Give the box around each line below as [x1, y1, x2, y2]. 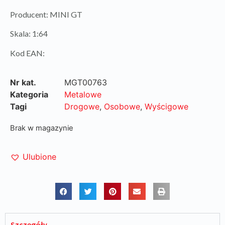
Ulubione [23, 152, 56, 162]
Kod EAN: [10, 48, 45, 58]
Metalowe [64, 89, 101, 99]
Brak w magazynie [10, 123, 73, 133]
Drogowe [64, 101, 99, 111]
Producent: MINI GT [10, 9, 82, 19]
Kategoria [10, 89, 48, 99]
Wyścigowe [145, 101, 188, 111]
